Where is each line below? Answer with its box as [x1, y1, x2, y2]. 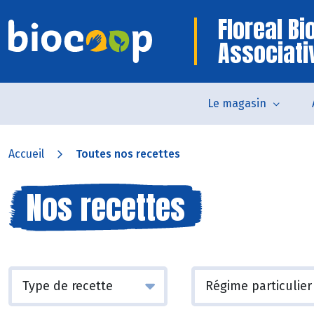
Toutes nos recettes [76, 147, 180, 161]
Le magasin [207, 97, 266, 110]
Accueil [8, 147, 44, 161]
